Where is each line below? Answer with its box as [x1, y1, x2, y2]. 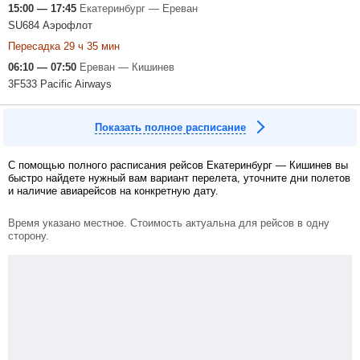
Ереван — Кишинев [80, 60, 174, 73]
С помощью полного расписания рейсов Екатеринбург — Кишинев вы [8, 158, 348, 171]
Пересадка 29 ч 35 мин [8, 39, 120, 52]
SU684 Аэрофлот [8, 18, 92, 31]
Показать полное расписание [94, 121, 246, 133]
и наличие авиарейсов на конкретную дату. [8, 184, 219, 197]
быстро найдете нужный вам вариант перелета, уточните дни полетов [8, 171, 350, 184]
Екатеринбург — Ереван [80, 2, 198, 14]
